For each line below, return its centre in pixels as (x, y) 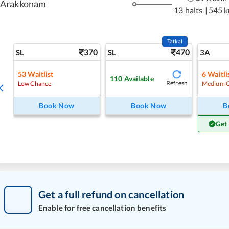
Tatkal (175, 41)
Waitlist (41, 74)
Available (139, 78)
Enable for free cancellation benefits (102, 207)
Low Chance (35, 83)
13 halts (188, 10)
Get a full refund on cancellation (111, 194)
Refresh (177, 83)
